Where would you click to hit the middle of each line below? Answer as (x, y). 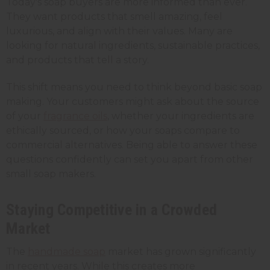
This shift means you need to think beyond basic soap (134, 87)
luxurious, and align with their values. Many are (119, 31)
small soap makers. (51, 174)
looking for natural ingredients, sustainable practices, (133, 45)
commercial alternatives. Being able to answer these (132, 145)
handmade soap (67, 251)
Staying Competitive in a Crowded (111, 209)
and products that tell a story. (77, 60)
